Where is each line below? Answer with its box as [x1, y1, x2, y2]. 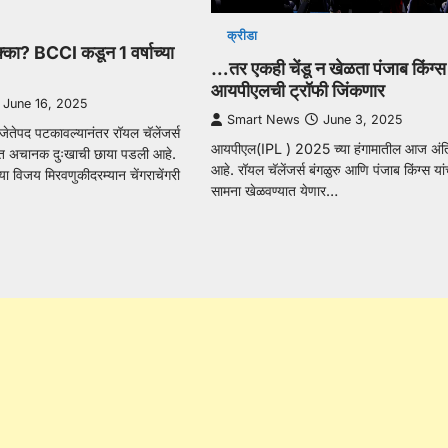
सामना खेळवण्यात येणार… [210, 182, 338, 200]
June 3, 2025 [322, 112, 402, 128]
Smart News [226, 112, 300, 128]
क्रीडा [227, 28, 258, 44]
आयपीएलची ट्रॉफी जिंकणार [210, 80, 385, 102]
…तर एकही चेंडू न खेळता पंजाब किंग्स [210, 58, 446, 80]
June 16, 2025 [3, 96, 88, 112]
